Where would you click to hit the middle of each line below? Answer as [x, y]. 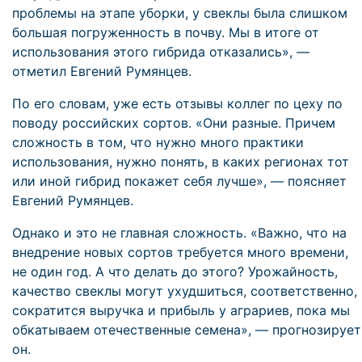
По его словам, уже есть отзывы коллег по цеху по [177, 103]
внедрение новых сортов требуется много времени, [180, 252]
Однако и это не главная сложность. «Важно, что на [179, 233]
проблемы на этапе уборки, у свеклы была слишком [180, 13]
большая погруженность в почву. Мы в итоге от [166, 32]
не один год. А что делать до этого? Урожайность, [175, 271]
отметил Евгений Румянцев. [102, 71]
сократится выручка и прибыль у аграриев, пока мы [181, 310]
